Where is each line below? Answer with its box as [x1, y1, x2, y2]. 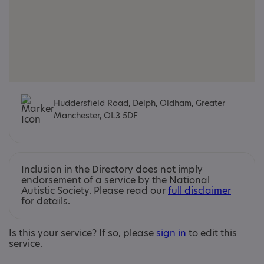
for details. [21, 194, 70, 208]
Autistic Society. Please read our [21, 184, 168, 197]
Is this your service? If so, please [9, 226, 156, 240]
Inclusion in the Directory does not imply [21, 163, 203, 176]
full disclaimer [168, 184, 231, 197]
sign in [156, 226, 186, 240]
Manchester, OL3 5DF [54, 110, 138, 121]
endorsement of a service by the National [21, 173, 210, 187]
